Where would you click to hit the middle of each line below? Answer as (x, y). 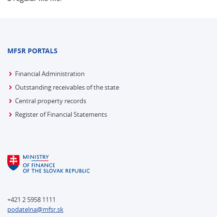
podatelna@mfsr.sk (35, 209)
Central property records (51, 101)
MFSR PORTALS (32, 51)
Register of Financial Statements (61, 114)
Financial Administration (50, 74)
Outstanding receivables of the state (67, 87)
